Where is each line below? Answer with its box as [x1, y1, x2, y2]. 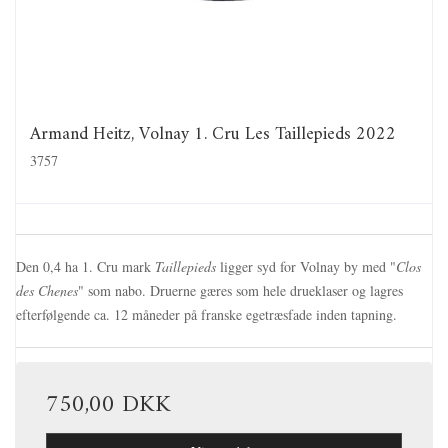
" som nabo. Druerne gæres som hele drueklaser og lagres [78, 280, 403, 300]
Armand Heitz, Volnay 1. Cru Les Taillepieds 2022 [30, 119, 396, 151]
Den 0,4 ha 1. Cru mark [16, 256, 155, 276]
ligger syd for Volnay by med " [216, 256, 396, 276]
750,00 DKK [46, 383, 171, 426]
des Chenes [16, 280, 78, 300]
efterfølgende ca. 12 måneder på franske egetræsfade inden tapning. [16, 304, 397, 324]
